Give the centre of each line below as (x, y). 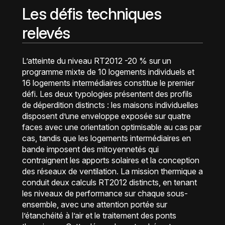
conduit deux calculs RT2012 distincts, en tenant (109, 182)
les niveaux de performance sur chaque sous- (105, 193)
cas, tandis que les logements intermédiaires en (106, 138)
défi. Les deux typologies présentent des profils (107, 94)
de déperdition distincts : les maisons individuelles (110, 105)
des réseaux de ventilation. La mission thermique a (113, 171)
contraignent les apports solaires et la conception (111, 160)
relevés (46, 33)
